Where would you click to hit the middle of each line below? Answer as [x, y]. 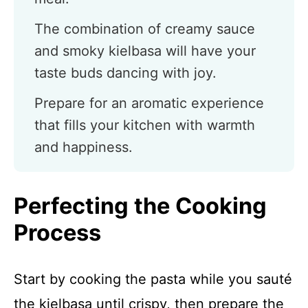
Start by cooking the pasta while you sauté [153, 279]
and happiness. [84, 147]
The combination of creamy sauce [145, 29]
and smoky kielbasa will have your [145, 51]
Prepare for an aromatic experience [149, 103]
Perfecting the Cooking [140, 206]
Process [57, 233]
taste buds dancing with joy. [125, 73]
